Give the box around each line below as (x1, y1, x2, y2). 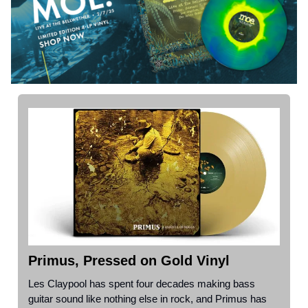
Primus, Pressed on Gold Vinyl (28, 252, 230, 268)
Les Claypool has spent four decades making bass (28, 277, 255, 289)
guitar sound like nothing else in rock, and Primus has (28, 292, 267, 305)
